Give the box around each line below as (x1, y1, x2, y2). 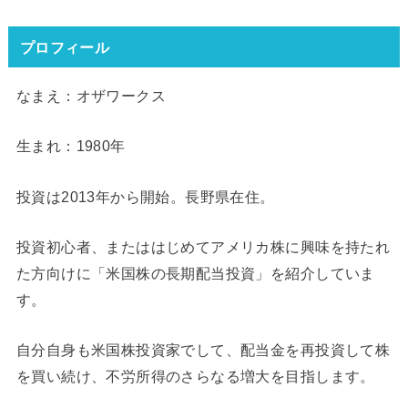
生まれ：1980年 (15, 138, 126, 155)
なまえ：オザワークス (15, 87, 167, 104)
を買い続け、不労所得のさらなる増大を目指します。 (15, 368, 375, 385)
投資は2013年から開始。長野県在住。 (15, 188, 275, 205)
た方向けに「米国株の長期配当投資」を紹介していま (15, 264, 375, 281)
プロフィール (20, 37, 109, 56)
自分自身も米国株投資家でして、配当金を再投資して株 (15, 342, 391, 359)
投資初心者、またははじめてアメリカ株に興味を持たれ (15, 238, 391, 255)
